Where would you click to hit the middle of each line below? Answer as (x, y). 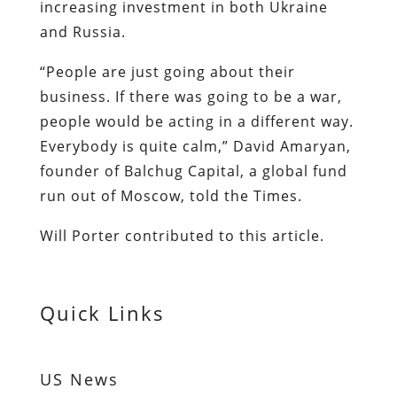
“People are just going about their (167, 71)
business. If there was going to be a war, (191, 96)
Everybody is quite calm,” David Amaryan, (195, 146)
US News (79, 379)
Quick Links (102, 312)
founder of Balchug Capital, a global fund (193, 171)
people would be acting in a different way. (196, 121)
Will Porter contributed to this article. (184, 235)
